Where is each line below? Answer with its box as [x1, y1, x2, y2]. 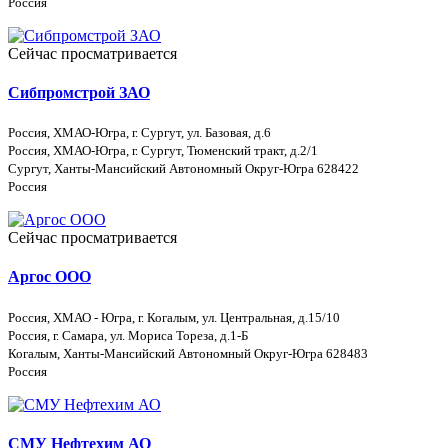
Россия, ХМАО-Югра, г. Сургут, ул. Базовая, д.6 [8, 125, 271, 141]
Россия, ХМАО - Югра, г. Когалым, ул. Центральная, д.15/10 [8, 309, 340, 325]
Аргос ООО [8, 268, 91, 286]
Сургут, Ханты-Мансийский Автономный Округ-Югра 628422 [8, 161, 359, 177]
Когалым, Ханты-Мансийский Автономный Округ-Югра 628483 [8, 345, 368, 361]
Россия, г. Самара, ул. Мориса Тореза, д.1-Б [8, 327, 248, 343]
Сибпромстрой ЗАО [8, 83, 150, 101]
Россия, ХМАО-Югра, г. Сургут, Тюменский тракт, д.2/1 [8, 143, 318, 159]
